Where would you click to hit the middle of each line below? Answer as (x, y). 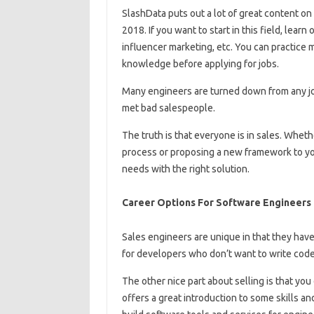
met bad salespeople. (168, 108)
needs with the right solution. (185, 169)
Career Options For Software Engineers (216, 203)
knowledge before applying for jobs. (200, 64)
